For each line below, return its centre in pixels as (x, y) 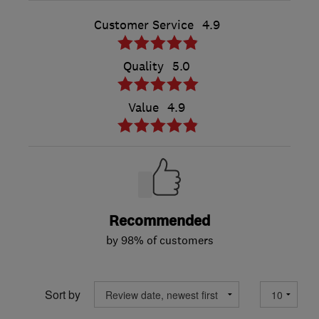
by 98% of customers (159, 240)
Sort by (63, 294)
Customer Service (143, 25)
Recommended (159, 221)
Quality (143, 67)
